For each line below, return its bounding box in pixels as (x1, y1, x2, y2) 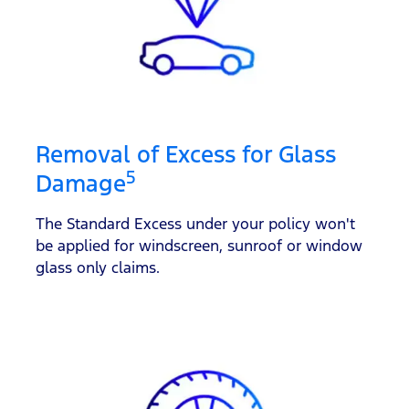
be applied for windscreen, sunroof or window (36, 235, 362, 256)
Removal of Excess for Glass (36, 139, 336, 169)
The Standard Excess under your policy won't (36, 213, 355, 234)
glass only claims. (36, 257, 160, 278)
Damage (36, 168, 126, 198)
